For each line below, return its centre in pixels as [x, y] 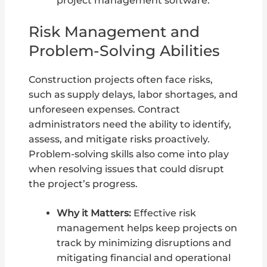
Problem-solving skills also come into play [129, 154]
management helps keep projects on [147, 228]
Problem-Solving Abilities [125, 50]
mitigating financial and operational [143, 258]
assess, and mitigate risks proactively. [119, 139]
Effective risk [163, 213]
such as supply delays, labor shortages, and [133, 94]
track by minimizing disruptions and [144, 243]
